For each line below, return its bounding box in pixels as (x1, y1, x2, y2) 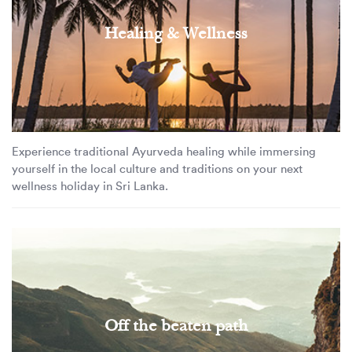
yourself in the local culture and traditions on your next (12, 163, 302, 175)
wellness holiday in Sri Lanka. (12, 180, 168, 192)
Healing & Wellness (104, 24, 247, 44)
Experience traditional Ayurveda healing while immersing (12, 145, 316, 158)
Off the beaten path (104, 316, 248, 336)
